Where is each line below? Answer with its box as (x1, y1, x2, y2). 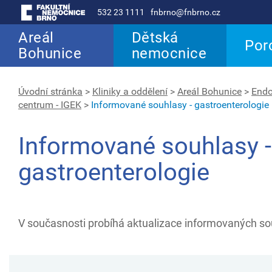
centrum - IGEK (18, 99, 81, 110)
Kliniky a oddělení (92, 86, 168, 97)
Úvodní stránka (18, 86, 83, 97)
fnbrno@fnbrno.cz (151, 7, 220, 17)
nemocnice (131, 45, 207, 62)
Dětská (131, 29, 178, 46)
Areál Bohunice (177, 86, 242, 97)
